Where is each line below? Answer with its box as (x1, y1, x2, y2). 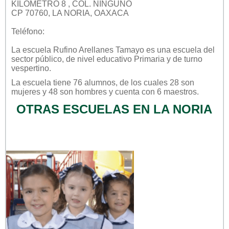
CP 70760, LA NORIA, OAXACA (11, 8, 129, 17)
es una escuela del (144, 45, 215, 54)
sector (11, 54, 35, 63)
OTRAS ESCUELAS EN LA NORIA (16, 102, 212, 116)
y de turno (165, 54, 202, 63)
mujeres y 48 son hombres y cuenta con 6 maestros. (11, 87, 199, 96)
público (35, 54, 62, 63)
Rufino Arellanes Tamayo (53, 45, 144, 54)
